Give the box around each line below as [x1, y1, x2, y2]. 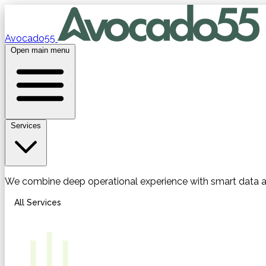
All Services [14, 198, 61, 207]
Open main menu [11, 46, 69, 55]
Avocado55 [5, 33, 55, 44]
